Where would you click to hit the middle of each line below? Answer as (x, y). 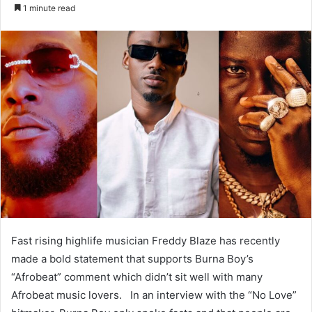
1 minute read (48, 8)
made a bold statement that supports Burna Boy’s (132, 258)
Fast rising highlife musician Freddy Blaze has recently (146, 240)
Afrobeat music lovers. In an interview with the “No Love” (154, 295)
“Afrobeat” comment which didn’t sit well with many (137, 276)
